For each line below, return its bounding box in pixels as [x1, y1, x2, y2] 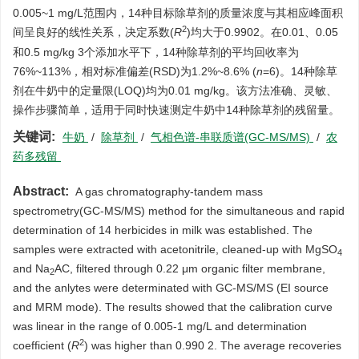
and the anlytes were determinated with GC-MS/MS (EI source [13, 281, 329, 294]
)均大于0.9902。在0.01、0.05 [187, 26, 338, 38]
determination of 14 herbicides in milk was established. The [13, 224, 313, 236]
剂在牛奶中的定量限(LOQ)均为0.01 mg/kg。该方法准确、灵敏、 [13, 84, 337, 97]
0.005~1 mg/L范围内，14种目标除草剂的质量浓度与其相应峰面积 [13, 6, 343, 19]
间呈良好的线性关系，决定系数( [13, 26, 174, 38]
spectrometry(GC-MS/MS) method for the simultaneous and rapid [13, 204, 345, 217]
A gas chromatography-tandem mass [73, 185, 263, 198]
